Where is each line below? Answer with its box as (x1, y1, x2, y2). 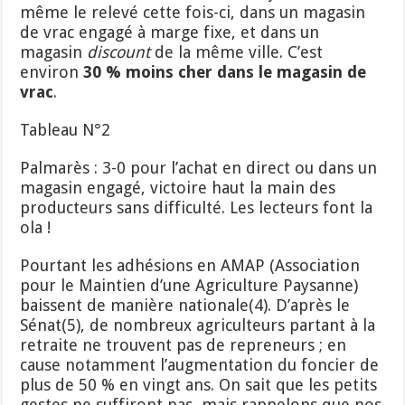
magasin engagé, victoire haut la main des (20, 177, 336, 197)
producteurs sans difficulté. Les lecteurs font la (20, 197, 373, 217)
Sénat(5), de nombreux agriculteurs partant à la (20, 315, 376, 334)
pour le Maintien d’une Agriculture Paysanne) (20, 275, 359, 295)
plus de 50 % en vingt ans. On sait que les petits (20, 374, 378, 394)
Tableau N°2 (20, 119, 111, 139)
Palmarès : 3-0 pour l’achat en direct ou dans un (20, 157, 378, 177)
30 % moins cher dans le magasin (83, 61, 348, 81)
